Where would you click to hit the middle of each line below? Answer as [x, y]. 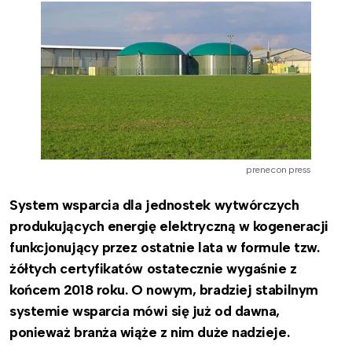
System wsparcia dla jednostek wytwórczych [154, 205]
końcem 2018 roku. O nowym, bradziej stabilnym [164, 290]
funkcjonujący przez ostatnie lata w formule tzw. [165, 247]
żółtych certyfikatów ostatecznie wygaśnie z [153, 268]
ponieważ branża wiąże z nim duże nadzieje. [151, 332]
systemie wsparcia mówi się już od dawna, [145, 311]
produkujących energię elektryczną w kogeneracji [169, 226]
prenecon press [279, 169]
